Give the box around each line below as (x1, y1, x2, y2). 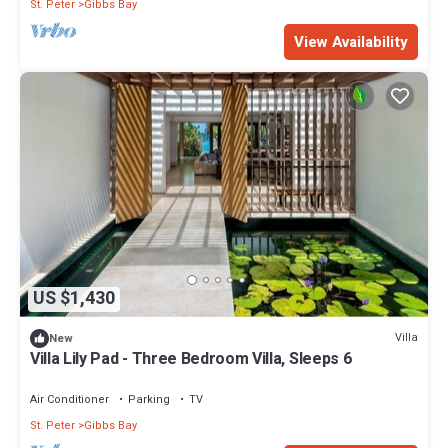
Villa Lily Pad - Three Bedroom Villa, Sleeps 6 (30, 346, 352, 371)
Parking (128, 390, 170, 408)
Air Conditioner (30, 390, 109, 408)
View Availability (294, 30, 408, 53)
